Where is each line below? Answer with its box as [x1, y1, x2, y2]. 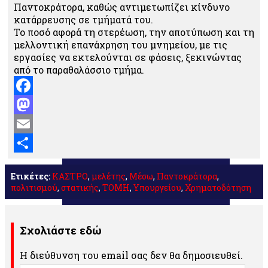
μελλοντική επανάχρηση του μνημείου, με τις [14, 38, 227, 51]
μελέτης [92, 170, 126, 182]
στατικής [61, 182, 99, 194]
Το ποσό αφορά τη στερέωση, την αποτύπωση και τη [14, 26, 254, 39]
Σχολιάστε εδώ [20, 222, 102, 237]
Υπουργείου [133, 182, 181, 194]
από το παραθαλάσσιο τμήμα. [14, 63, 144, 77]
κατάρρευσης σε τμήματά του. [14, 13, 153, 26]
